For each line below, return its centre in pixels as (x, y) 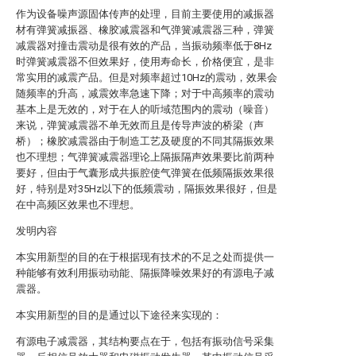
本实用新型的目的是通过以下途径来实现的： (119, 315)
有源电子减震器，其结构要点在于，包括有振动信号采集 (145, 341)
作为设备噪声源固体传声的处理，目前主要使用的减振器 (145, 14)
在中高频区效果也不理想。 (78, 205)
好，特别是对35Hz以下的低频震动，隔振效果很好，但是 (147, 189)
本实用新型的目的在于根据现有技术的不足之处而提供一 (145, 257)
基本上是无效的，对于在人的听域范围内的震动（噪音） (145, 109)
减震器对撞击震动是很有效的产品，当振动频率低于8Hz (144, 46)
